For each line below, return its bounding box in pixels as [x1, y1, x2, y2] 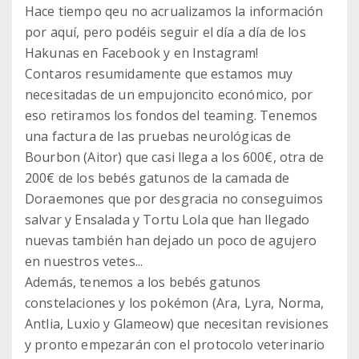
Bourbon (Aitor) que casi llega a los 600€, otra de [25, 147, 325, 166]
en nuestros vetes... [25, 252, 143, 270]
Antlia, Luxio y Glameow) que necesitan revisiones [25, 314, 329, 333]
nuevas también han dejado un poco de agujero [25, 231, 317, 249]
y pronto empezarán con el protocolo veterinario [25, 335, 325, 353]
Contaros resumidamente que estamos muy [25, 64, 293, 83]
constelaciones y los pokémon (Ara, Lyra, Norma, [25, 293, 325, 312]
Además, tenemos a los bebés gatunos [25, 272, 261, 291]
